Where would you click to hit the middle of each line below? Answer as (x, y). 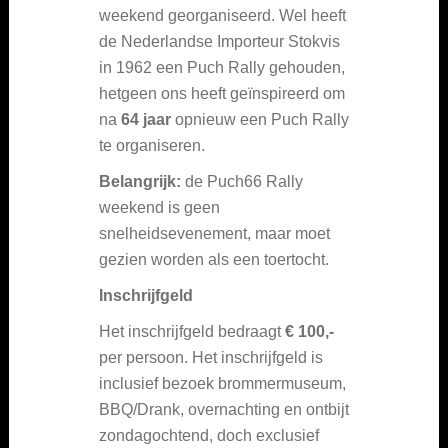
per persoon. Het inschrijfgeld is (211, 357)
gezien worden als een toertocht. (214, 259)
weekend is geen (159, 207)
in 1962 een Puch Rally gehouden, (222, 67)
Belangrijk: (142, 181)
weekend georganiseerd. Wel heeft (222, 15)
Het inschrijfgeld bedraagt (192, 331)
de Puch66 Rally (244, 181)
